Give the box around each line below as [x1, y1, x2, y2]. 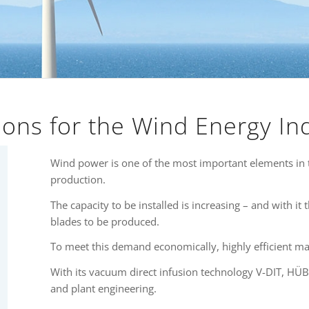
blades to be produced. [50, 214, 159, 228]
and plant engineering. [50, 281, 157, 295]
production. [50, 172, 106, 186]
